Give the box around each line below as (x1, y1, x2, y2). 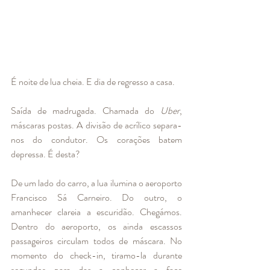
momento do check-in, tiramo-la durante (11, 248, 182, 262)
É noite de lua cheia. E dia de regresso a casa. (11, 74, 175, 89)
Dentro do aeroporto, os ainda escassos (11, 219, 182, 233)
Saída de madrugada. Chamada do (11, 103, 160, 118)
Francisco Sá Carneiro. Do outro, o (11, 190, 182, 204)
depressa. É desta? (11, 146, 82, 161)
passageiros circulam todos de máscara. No (11, 233, 182, 248)
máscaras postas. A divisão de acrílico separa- (11, 118, 182, 132)
